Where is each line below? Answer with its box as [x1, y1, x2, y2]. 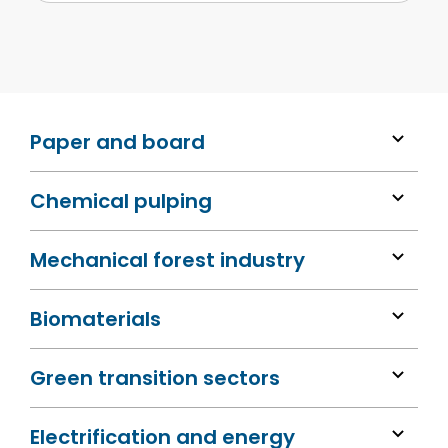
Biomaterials [30, 304, 161, 333]
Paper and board [30, 127, 205, 156]
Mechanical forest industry [30, 245, 305, 274]
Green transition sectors [30, 363, 280, 392]
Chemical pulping [30, 186, 212, 215]
